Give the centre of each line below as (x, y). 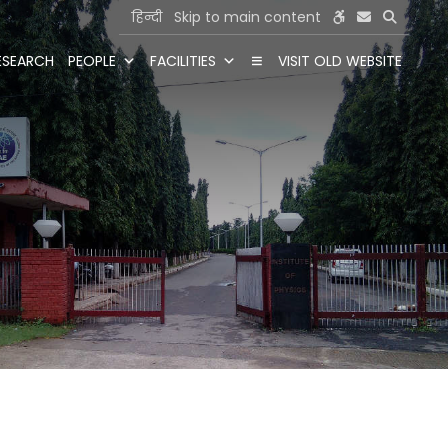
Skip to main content (248, 16)
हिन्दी (147, 16)
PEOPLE (92, 61)
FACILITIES (183, 61)
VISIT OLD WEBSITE (340, 61)
